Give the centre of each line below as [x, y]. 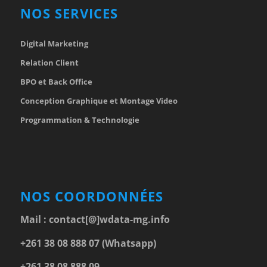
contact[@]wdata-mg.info [109, 220]
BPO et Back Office [56, 81]
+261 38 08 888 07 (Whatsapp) [88, 243]
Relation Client [49, 62]
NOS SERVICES [69, 13]
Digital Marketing [54, 43]
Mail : [34, 220]
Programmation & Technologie [80, 119]
